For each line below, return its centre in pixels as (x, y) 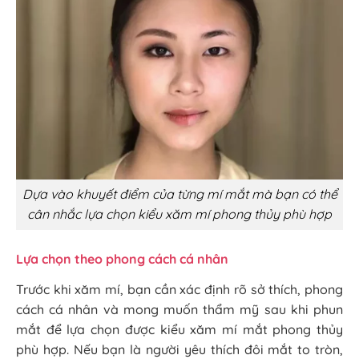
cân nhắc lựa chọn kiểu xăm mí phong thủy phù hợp (179, 214)
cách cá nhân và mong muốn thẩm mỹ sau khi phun (179, 309)
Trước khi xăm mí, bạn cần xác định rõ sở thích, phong (179, 289)
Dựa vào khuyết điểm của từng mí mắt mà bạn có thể (179, 194)
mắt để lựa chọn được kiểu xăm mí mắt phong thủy (179, 329)
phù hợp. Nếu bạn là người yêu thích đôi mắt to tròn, (179, 349)
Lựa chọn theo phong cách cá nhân (122, 258)
